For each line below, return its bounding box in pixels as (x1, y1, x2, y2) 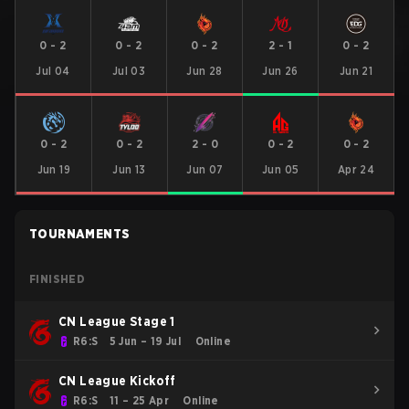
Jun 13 (112, 163, 146, 176)
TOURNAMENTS (29, 226, 131, 241)
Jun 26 (262, 64, 299, 78)
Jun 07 (186, 163, 224, 176)
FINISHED (29, 272, 86, 286)
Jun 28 (186, 64, 223, 78)
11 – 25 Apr (109, 393, 170, 407)
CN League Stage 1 (58, 314, 175, 329)
